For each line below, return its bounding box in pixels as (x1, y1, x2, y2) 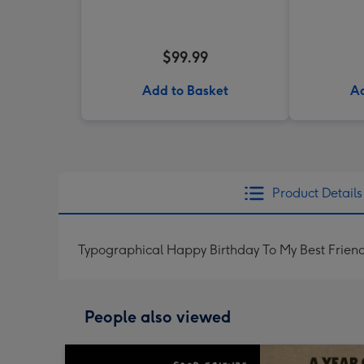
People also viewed (84, 307, 231, 327)
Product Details (271, 185, 362, 201)
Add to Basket (142, 83, 228, 98)
